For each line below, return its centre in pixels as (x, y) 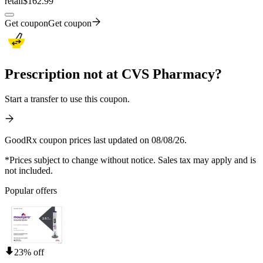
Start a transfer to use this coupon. (67, 99)
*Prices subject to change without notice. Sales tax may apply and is (130, 160)
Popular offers (31, 190)
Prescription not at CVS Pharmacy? (113, 74)
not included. (29, 170)
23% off (29, 252)
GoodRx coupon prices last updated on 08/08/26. (96, 140)
